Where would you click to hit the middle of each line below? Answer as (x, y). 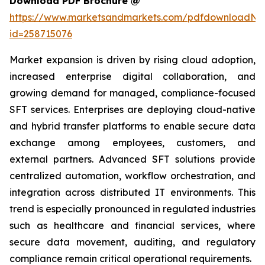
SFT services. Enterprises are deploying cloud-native (132, 109)
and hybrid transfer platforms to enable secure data (132, 126)
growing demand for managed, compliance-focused (132, 93)
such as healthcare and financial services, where (132, 225)
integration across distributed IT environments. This (132, 192)
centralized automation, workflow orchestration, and (132, 176)
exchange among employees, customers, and (132, 143)
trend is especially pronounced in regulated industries (132, 209)
